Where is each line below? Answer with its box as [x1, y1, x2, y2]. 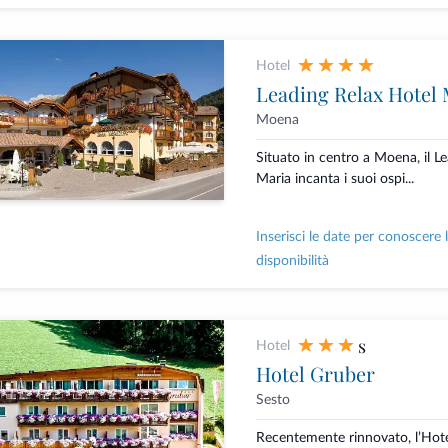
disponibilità [255, 254, 329, 269]
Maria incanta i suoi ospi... [255, 172, 414, 187]
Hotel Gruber [255, 360, 375, 388]
